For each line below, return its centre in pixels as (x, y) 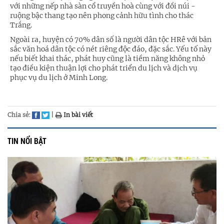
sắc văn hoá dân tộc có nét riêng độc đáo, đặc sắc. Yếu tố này (111, 49)
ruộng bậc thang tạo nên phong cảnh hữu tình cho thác (102, 16)
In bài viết (77, 115)
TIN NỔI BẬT (27, 141)
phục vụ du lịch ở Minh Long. (59, 78)
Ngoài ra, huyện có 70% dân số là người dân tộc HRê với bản (111, 40)
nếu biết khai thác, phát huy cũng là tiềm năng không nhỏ (107, 59)
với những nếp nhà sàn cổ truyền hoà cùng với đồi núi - (103, 6)
